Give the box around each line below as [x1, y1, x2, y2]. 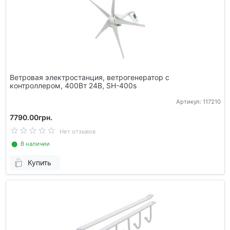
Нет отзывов [59, 127, 95, 135]
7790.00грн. [9, 112, 52, 122]
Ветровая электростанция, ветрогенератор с [9, 73, 169, 82]
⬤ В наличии [9, 140, 50, 147]
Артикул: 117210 [176, 98, 221, 105]
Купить [27, 158, 51, 167]
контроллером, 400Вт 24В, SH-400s [9, 81, 137, 90]
